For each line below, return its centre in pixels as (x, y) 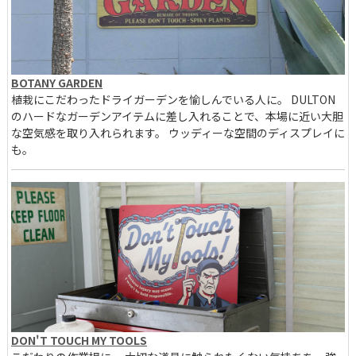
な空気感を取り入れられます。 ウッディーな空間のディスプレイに (178, 133)
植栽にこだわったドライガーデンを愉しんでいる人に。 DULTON (173, 100)
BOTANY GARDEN (57, 83)
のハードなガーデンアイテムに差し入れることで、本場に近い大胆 (177, 116)
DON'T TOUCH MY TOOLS (79, 341)
